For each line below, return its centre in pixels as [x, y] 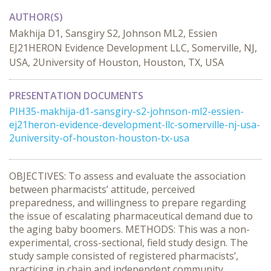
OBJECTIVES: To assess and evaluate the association [127, 176]
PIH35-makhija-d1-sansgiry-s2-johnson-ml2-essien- [126, 111]
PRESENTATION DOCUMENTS [76, 96]
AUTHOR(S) [36, 17]
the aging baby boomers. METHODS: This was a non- [129, 229]
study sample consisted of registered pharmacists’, [124, 256]
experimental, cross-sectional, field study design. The [129, 243]
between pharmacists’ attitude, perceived [102, 189]
